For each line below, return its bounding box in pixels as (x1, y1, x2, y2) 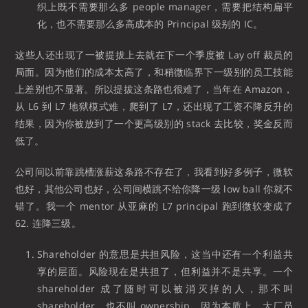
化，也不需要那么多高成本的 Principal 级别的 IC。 (37, 16, 263, 30)
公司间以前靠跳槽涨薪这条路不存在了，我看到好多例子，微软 (15, 164, 293, 178)
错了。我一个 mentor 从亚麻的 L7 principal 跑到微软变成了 (15, 199, 293, 212)
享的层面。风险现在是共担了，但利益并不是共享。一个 (37, 264, 293, 278)
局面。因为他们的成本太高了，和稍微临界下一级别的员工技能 (15, 65, 293, 78)
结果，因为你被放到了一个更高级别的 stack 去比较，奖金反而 (15, 116, 293, 130)
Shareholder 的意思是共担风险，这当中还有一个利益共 (37, 247, 293, 261)
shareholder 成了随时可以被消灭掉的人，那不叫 (37, 281, 293, 295)
